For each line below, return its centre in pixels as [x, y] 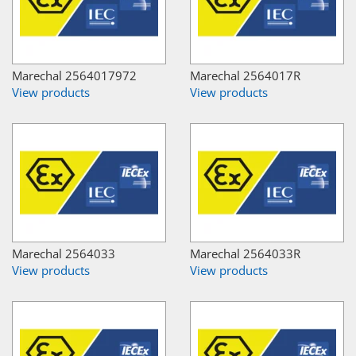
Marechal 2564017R [245, 75]
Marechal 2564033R [245, 253]
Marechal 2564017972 [74, 75]
